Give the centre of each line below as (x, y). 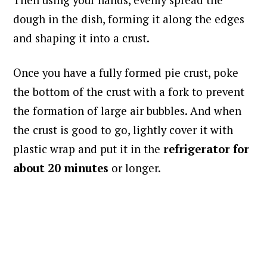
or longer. (136, 168)
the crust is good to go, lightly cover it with (123, 130)
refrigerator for (207, 149)
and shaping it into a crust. (83, 38)
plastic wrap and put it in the (89, 149)
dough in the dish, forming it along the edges (129, 19)
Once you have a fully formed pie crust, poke (126, 73)
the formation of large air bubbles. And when (128, 111)
